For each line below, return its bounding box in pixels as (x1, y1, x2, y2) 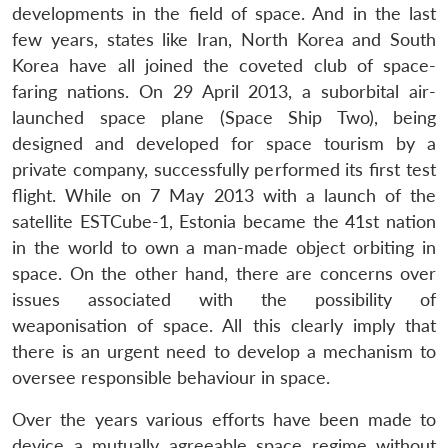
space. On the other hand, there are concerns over (12, 262, 436, 284)
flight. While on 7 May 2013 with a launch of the (12, 184, 436, 206)
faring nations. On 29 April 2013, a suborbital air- (12, 80, 436, 102)
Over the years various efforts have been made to (12, 408, 436, 430)
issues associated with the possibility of (12, 288, 436, 310)
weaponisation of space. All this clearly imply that (12, 314, 436, 336)
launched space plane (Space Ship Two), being (12, 106, 436, 128)
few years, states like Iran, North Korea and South (12, 28, 436, 50)
